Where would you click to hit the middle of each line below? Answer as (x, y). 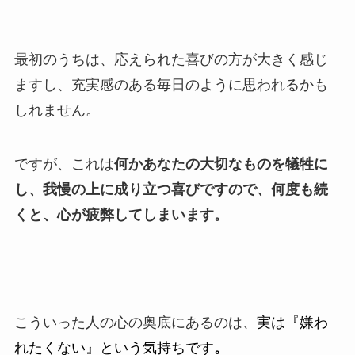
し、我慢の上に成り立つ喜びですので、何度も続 (171, 190)
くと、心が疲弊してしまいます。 (121, 215)
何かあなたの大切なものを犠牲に (221, 164)
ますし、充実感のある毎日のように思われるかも (171, 85)
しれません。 (57, 111)
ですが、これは (64, 164)
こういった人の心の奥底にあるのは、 (135, 322)
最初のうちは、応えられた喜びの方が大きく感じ (171, 60)
